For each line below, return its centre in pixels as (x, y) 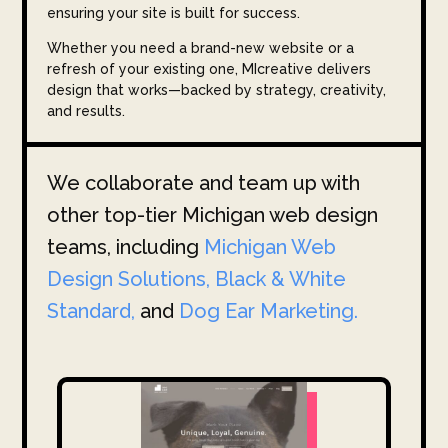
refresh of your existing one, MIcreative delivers (209, 68)
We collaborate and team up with (204, 182)
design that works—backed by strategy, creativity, (217, 89)
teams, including (126, 246)
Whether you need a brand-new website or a (201, 47)
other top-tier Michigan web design (213, 214)
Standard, (91, 310)
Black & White (281, 278)
